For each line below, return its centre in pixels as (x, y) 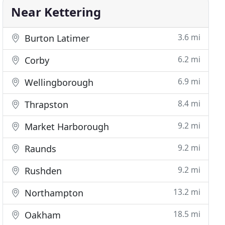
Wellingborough (58, 82)
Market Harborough (66, 127)
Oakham (42, 215)
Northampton (53, 193)
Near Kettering (56, 12)
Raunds (39, 149)
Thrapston (45, 104)
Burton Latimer (56, 38)
